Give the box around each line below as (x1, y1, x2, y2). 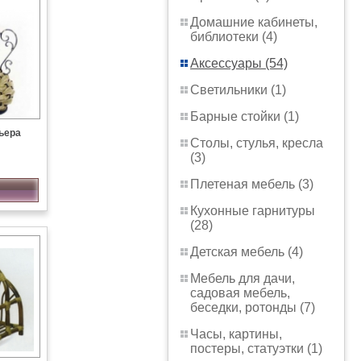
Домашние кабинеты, (190, 15, 317, 29)
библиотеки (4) (190, 30, 277, 44)
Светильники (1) (190, 83, 286, 97)
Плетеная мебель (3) (190, 177, 313, 191)
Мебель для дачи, (190, 272, 295, 285)
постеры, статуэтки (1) (190, 342, 322, 355)
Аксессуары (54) (190, 56, 288, 70)
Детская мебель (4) (190, 245, 303, 259)
